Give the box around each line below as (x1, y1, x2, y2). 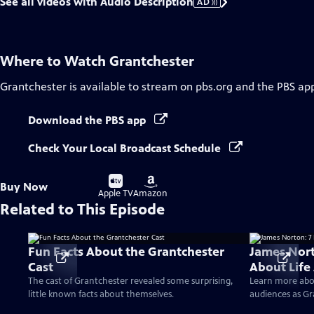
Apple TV (98, 188, 133, 199)
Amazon (133, 188, 168, 199)
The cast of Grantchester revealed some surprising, (28, 275, 233, 287)
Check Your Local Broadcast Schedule (28, 142, 224, 155)
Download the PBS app (28, 114, 149, 127)
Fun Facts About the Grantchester (28, 244, 224, 259)
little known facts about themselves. (28, 289, 174, 300)
